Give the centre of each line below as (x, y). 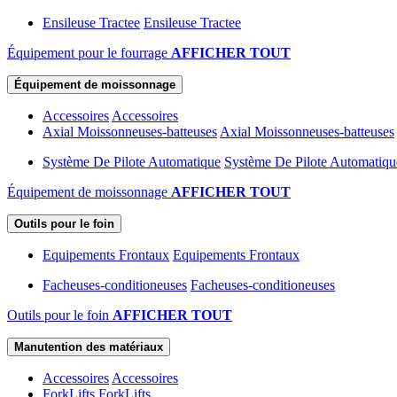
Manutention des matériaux (89, 347)
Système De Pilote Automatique (132, 162)
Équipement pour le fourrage (89, 53)
